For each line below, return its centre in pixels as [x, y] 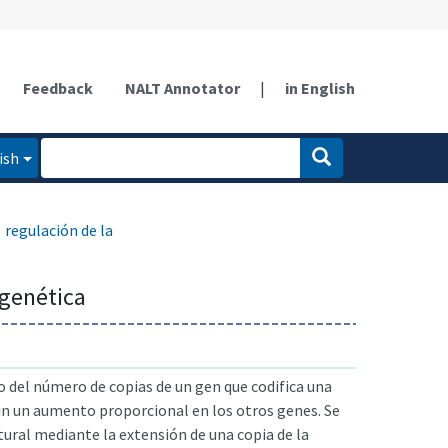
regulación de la [59, 229]
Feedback [58, 87]
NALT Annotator [182, 87]
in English [320, 87]
